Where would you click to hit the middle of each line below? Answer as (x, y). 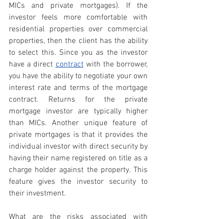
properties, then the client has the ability (78, 41)
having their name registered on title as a (78, 159)
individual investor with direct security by (78, 147)
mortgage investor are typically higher (78, 112)
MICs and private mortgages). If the (78, 6)
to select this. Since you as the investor (78, 53)
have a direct (32, 65)
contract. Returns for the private (78, 100)
